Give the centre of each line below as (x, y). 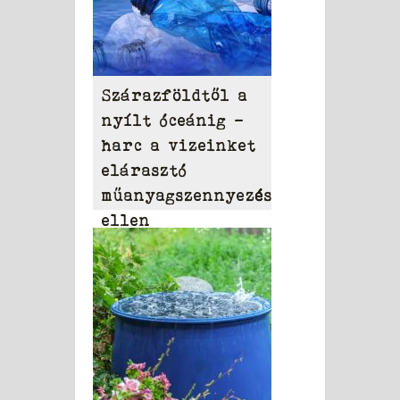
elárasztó (145, 171)
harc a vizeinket (179, 146)
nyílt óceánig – (173, 121)
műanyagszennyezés (187, 196)
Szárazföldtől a (175, 96)
